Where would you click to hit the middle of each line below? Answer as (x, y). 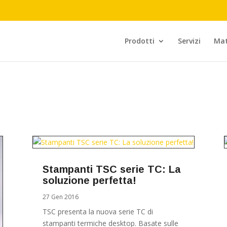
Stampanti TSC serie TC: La (111, 169)
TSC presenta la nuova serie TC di (98, 212)
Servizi (189, 41)
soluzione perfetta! (89, 181)
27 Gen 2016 (60, 197)
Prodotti (140, 41)
